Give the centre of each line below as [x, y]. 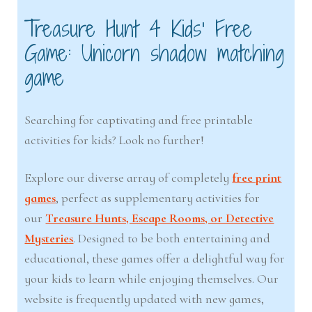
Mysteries [49, 239]
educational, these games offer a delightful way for [155, 259]
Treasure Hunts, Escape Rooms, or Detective [160, 218]
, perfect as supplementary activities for [158, 198]
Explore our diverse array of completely [128, 178]
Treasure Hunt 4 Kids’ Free [139, 29]
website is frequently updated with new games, [145, 299]
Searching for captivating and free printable [139, 119]
